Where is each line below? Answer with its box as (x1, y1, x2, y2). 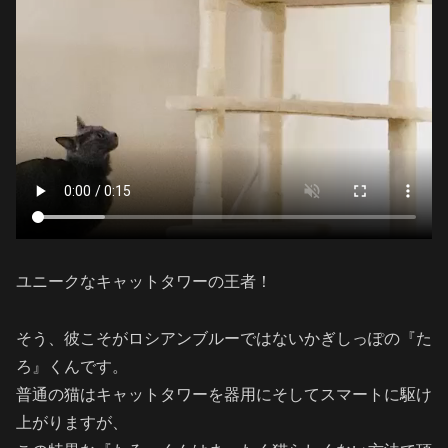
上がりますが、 (16, 413, 128, 431)
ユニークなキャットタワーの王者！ (16, 273, 272, 291)
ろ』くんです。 (16, 357, 128, 375)
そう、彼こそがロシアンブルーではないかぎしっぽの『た (16, 329, 432, 347)
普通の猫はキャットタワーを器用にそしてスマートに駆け (16, 385, 432, 403)
